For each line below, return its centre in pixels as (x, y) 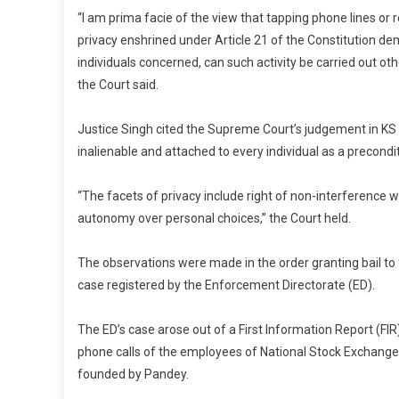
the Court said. (118, 85)
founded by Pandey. (133, 375)
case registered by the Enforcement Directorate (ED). (226, 285)
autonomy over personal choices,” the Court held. (214, 219)
